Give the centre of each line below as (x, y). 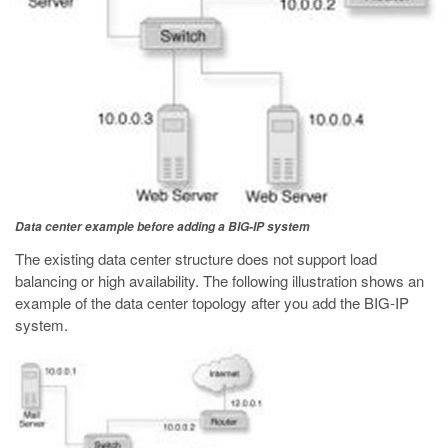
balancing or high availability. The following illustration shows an (219, 280)
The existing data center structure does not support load (196, 258)
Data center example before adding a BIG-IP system (162, 226)
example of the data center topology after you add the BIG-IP (212, 302)
